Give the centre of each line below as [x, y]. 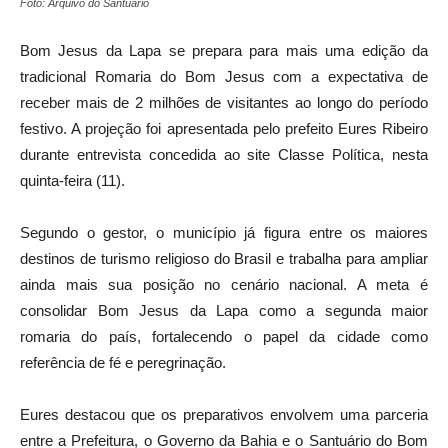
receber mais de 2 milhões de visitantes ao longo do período [224, 103]
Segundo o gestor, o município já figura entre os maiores [224, 233]
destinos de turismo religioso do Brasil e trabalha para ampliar [224, 259]
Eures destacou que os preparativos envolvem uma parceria [224, 415]
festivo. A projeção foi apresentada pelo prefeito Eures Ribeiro [224, 129]
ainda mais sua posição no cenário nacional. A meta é [224, 285]
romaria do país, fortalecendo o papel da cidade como [224, 337]
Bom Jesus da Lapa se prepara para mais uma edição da [224, 51]
